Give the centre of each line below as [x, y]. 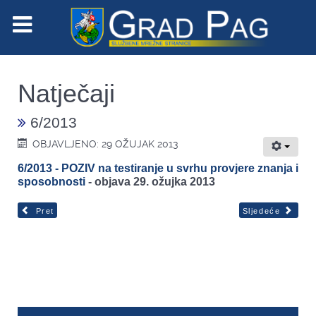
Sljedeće [261, 211]
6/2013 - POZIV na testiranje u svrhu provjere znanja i [158, 168]
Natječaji [66, 93]
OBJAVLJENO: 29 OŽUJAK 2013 [105, 144]
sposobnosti [53, 181]
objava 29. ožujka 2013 [155, 181]
